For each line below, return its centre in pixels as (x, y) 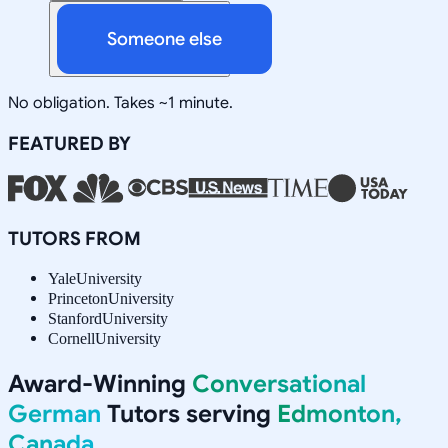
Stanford (75, 318)
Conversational (279, 383)
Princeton (78, 298)
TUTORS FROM (74, 238)
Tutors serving (189, 413)
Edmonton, (339, 413)
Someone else (164, 38)
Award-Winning (100, 383)
